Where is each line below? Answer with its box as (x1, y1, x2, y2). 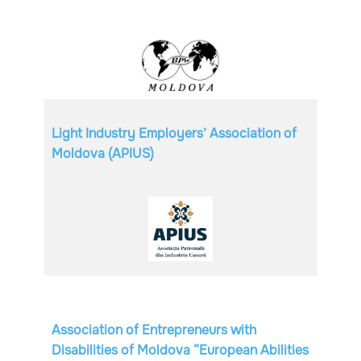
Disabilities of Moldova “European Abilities (52, 342, 309, 359)
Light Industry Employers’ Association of (52, 125, 297, 142)
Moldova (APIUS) (52, 145, 154, 162)
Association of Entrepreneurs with (52, 322, 256, 338)
